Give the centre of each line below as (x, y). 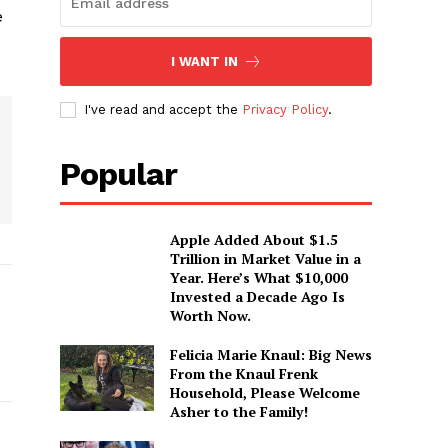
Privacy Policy (285, 110)
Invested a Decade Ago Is (257, 297)
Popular (119, 174)
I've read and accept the (163, 110)
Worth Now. (210, 316)
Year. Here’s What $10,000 (258, 278)
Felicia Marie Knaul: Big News (270, 355)
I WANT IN (204, 62)
